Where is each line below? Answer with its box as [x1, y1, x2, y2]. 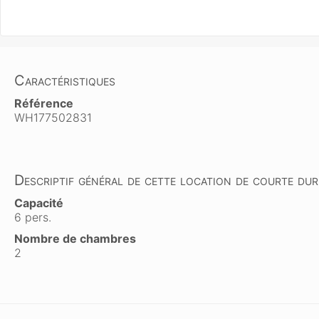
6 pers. [14, 210, 51, 224]
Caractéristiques [14, 72, 115, 89]
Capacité [14, 196, 63, 210]
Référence [14, 96, 73, 110]
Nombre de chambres [14, 231, 136, 246]
